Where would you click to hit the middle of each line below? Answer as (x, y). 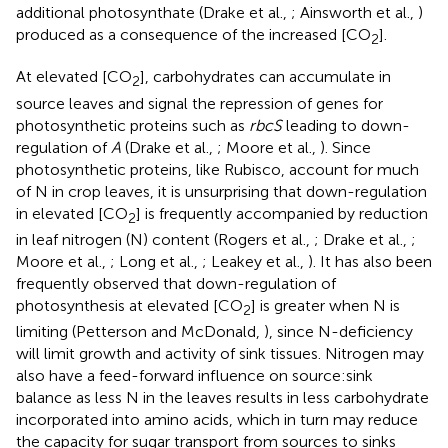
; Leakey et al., (255, 261)
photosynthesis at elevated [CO (129, 305)
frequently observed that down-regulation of (176, 283)
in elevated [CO (72, 213)
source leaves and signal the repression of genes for (199, 103)
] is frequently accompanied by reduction (282, 213)
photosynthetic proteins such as (132, 125)
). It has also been (370, 261)
